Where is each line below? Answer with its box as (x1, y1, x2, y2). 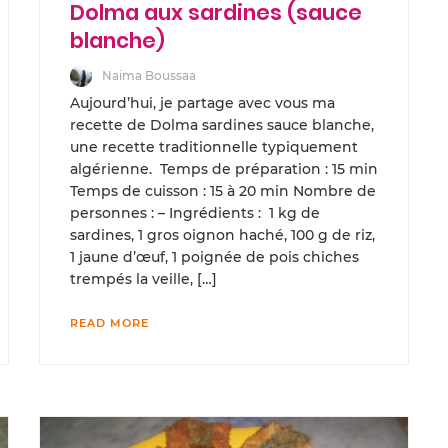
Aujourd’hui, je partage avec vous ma (70, 94, 335, 113)
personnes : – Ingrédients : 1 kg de (70, 204, 320, 223)
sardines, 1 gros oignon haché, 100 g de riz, (70, 226, 375, 245)
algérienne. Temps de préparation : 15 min (70, 160, 378, 179)
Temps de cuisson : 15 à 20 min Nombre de (70, 182, 376, 201)
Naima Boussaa (102, 67, 196, 83)
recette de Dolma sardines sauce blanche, (70, 116, 374, 135)
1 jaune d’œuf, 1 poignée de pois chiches (70, 248, 359, 267)
